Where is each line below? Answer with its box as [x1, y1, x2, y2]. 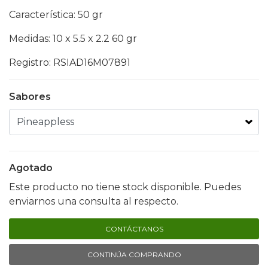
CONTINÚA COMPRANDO [87, 250, 181, 260]
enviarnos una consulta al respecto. [9, 196, 178, 208]
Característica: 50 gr [9, 9, 103, 21]
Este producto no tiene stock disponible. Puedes [9, 181, 241, 193]
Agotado [9, 162, 53, 174]
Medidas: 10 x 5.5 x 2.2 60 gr [9, 33, 139, 45]
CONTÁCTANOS [105, 224, 163, 234]
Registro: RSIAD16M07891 [9, 57, 130, 69]
